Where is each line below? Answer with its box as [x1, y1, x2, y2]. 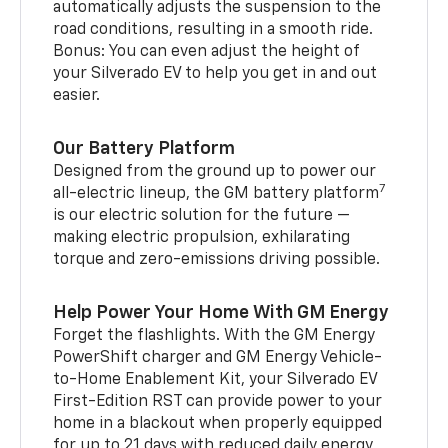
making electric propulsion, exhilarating [53, 229, 351, 246]
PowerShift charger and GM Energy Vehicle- [53, 349, 383, 366]
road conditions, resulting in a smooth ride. [53, 21, 374, 38]
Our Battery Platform [53, 139, 236, 158]
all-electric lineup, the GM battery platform [53, 185, 380, 202]
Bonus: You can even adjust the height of [53, 43, 360, 60]
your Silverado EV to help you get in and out [53, 65, 378, 82]
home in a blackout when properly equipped [53, 415, 383, 432]
